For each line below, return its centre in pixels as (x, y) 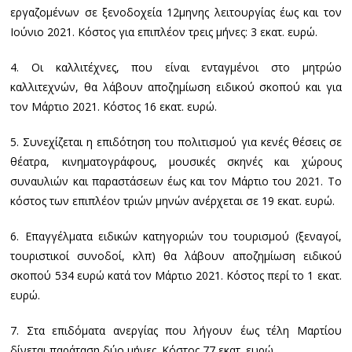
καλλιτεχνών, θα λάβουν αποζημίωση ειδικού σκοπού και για (176, 87)
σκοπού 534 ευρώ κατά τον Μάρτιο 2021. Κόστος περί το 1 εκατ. (176, 276)
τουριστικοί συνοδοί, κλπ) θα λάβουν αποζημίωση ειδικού (176, 256)
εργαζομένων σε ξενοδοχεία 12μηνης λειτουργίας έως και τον (176, 13)
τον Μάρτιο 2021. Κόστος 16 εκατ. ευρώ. (114, 107)
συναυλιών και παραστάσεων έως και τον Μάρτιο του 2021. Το (176, 181)
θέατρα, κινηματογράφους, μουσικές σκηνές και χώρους (176, 162)
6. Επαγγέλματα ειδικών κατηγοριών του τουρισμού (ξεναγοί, (176, 236)
